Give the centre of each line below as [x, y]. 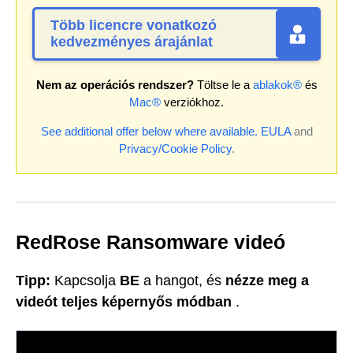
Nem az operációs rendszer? [115, 84]
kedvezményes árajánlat [132, 41]
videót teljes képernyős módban [124, 302]
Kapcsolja [85, 281]
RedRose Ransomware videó [150, 242]
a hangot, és [182, 281]
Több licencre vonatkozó [134, 25]
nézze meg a [267, 281]
